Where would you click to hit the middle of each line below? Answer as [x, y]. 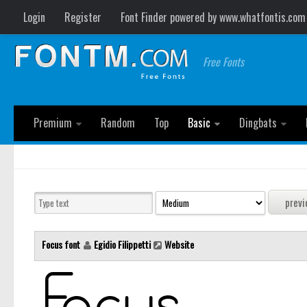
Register [83, 17]
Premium [53, 123]
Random [118, 123]
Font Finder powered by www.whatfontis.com [213, 17]
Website [179, 245]
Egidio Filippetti [122, 245]
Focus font [62, 245]
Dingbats [258, 123]
